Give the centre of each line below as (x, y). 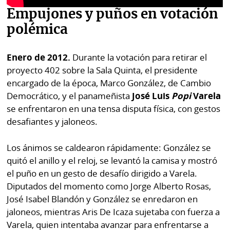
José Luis (152, 96)
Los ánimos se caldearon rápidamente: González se (109, 147)
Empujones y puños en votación (113, 14)
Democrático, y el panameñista (70, 96)
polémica (37, 30)
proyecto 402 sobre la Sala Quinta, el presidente (102, 70)
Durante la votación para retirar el (140, 57)
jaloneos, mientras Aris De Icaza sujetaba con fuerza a (113, 212)
